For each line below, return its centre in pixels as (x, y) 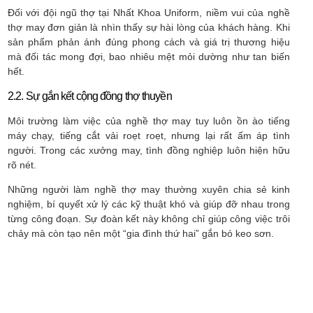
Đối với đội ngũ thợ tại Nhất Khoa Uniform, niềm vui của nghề (149, 13)
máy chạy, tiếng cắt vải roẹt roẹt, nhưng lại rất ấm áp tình (149, 135)
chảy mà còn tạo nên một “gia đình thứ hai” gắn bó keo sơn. (141, 233)
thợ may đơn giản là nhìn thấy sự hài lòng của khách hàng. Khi (149, 28)
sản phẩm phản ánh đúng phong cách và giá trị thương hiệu (149, 42)
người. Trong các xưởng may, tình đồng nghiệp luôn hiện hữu (149, 150)
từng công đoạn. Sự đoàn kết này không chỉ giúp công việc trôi (149, 218)
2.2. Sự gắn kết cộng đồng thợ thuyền (90, 96)
